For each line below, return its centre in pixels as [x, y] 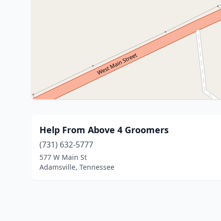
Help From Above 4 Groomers [104, 130]
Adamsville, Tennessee [77, 167]
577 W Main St [63, 157]
